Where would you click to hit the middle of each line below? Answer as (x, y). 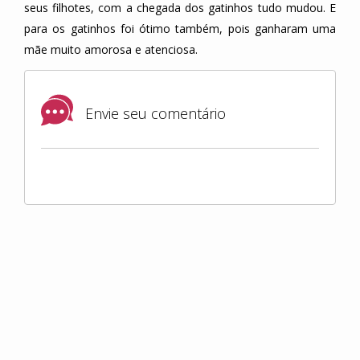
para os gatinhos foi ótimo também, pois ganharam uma (180, 29)
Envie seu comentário (153, 114)
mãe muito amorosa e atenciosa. (111, 50)
